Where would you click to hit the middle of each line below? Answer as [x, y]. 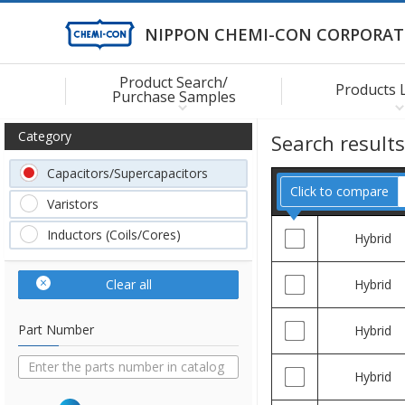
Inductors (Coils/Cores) [114, 235]
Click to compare [339, 191]
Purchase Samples [174, 96]
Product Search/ [174, 82]
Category [45, 136]
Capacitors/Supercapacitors [127, 173]
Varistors [73, 204]
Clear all [128, 284]
